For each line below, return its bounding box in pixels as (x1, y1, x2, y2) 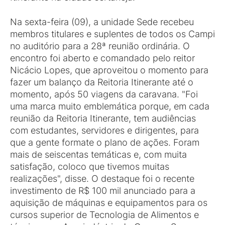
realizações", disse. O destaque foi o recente (10, 173, 194, 184)
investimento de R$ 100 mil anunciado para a (10, 185, 195, 196)
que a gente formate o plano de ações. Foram (10, 137, 199, 148)
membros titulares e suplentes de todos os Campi (10, 29, 215, 39)
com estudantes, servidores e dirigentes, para (10, 125, 199, 136)
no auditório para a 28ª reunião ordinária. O (10, 41, 190, 51)
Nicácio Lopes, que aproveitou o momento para (10, 65, 208, 75)
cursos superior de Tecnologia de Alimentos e (10, 209, 199, 220)
